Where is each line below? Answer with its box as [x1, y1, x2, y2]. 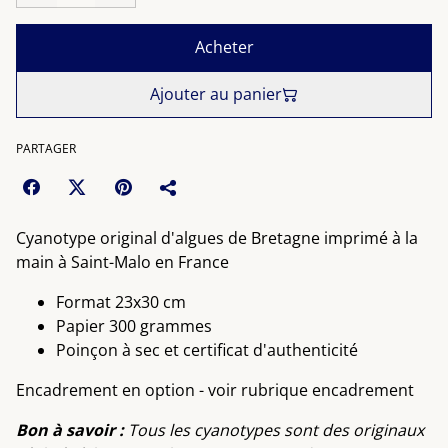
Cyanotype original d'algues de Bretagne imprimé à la [16, 227, 418, 249]
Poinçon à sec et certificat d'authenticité [56, 339, 358, 361]
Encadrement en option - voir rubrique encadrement [16, 379, 414, 401]
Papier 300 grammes [56, 315, 212, 337]
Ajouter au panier [150, 83, 282, 105]
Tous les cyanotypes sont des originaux [128, 419, 424, 441]
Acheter [194, 36, 254, 58]
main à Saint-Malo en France [16, 251, 229, 273]
